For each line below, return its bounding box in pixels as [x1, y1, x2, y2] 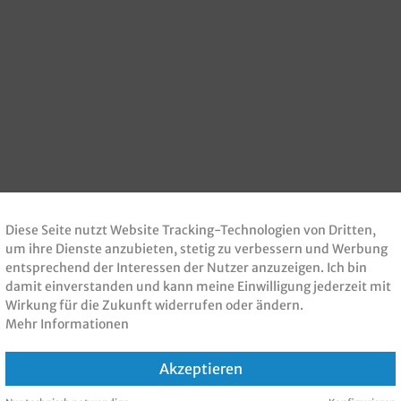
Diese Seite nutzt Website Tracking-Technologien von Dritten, [5, 221, 376, 238]
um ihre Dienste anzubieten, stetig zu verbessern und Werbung [5, 240, 388, 257]
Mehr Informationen [5, 315, 129, 332]
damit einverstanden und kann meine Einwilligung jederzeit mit [5, 277, 391, 294]
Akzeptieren [158, 359, 243, 378]
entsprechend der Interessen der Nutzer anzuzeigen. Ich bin [5, 259, 367, 276]
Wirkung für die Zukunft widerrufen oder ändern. [5, 296, 303, 313]
